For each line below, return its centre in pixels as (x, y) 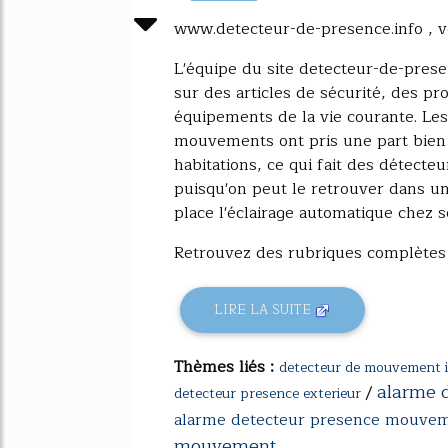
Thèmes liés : (226, 366)
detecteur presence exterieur (267, 393)
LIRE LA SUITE (265, 310)
